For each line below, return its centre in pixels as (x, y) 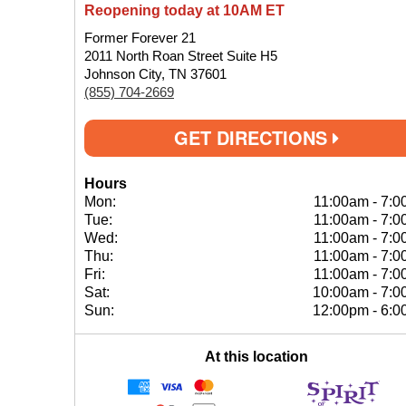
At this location (256, 357)
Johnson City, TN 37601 (155, 74)
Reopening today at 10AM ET (184, 10)
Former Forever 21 (140, 38)
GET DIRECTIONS (253, 137)
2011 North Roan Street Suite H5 (181, 56)
